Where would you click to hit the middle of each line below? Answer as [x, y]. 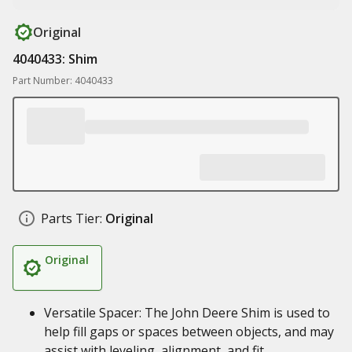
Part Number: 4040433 [63, 81]
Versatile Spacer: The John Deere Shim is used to [187, 313]
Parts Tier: [71, 218]
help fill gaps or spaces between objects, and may [189, 332]
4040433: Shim [55, 59]
